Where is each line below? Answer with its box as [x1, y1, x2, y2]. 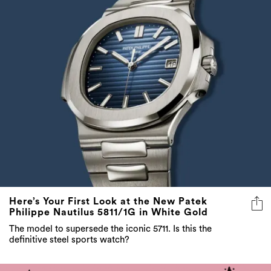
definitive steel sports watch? [9, 235, 129, 244]
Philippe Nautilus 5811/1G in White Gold [9, 207, 208, 217]
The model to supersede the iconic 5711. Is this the [9, 224, 212, 233]
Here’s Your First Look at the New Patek [9, 196, 207, 206]
